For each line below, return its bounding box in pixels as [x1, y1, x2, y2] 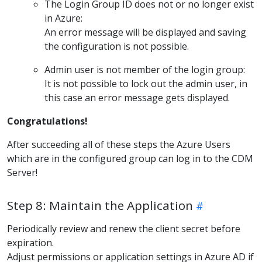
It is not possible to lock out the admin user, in [44, 77, 247, 91]
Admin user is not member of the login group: [44, 63, 245, 77]
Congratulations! [7, 115, 88, 128]
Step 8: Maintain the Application [7, 197, 193, 214]
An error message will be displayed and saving [44, 26, 246, 39]
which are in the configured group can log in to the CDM [7, 152, 253, 166]
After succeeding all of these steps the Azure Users [7, 138, 230, 151]
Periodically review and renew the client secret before [7, 222, 240, 236]
